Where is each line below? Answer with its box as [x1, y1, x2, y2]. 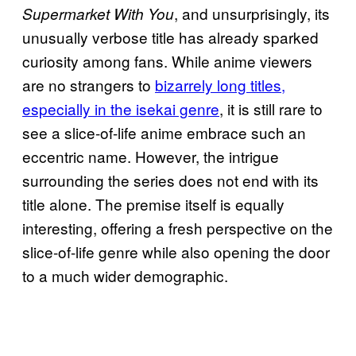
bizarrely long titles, [155, 73, 285, 95]
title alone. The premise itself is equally [22, 192, 284, 215]
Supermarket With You [22, 2, 174, 24]
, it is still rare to [219, 97, 323, 119]
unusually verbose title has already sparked [22, 25, 319, 48]
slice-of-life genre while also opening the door [22, 240, 330, 262]
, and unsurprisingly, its [174, 2, 330, 24]
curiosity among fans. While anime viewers [22, 49, 312, 72]
